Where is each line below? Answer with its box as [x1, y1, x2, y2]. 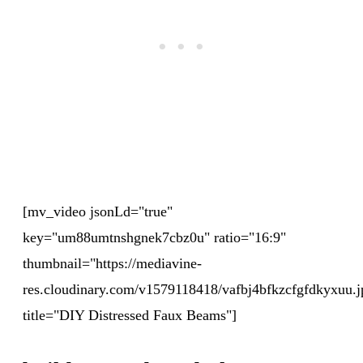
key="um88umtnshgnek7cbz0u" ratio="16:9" [23, 228, 286, 246]
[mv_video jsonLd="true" [23, 203, 173, 220]
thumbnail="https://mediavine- [23, 254, 202, 271]
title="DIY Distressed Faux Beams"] [23, 306, 237, 323]
